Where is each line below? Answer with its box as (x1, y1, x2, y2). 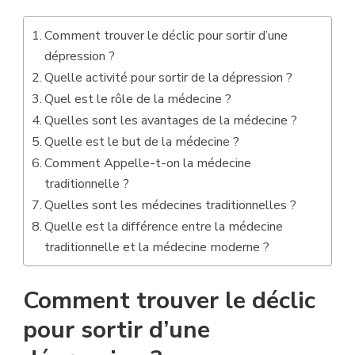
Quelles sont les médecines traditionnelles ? (44, 196, 297, 214)
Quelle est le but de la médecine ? (44, 132, 240, 151)
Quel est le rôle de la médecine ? (44, 90, 232, 108)
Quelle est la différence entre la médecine (44, 217, 284, 235)
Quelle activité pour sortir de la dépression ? (44, 68, 293, 86)
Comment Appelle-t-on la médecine (44, 154, 252, 172)
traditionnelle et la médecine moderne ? (44, 238, 270, 256)
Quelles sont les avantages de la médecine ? (44, 111, 298, 129)
